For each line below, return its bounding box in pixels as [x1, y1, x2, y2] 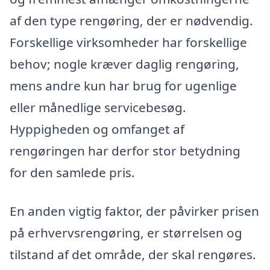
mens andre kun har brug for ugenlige [10, 77, 237, 94]
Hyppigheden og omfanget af [10, 121, 184, 137]
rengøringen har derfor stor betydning [10, 142, 240, 159]
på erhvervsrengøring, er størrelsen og [10, 224, 242, 241]
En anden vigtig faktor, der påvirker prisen [10, 202, 259, 219]
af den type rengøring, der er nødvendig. [10, 12, 253, 29]
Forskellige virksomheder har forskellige [10, 34, 247, 51]
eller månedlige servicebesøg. [10, 99, 186, 116]
